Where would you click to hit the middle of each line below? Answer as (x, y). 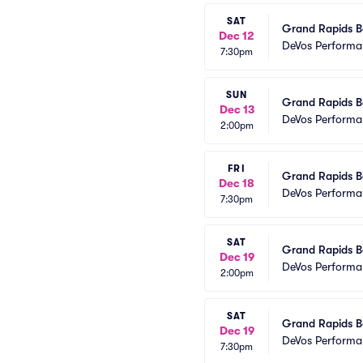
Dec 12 (237, 36)
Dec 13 (237, 109)
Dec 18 (237, 183)
